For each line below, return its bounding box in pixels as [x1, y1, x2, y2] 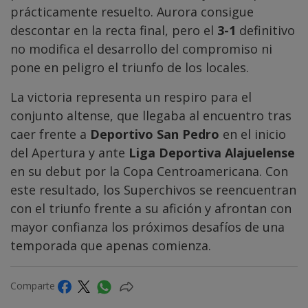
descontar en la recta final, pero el [10, 22, 217, 39]
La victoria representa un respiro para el [10, 89, 252, 106]
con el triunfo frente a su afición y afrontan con [10, 200, 291, 217]
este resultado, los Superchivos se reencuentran [10, 181, 296, 199]
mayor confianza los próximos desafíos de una [10, 219, 285, 236]
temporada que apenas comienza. [10, 237, 211, 254]
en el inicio [219, 126, 286, 143]
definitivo [236, 22, 295, 39]
